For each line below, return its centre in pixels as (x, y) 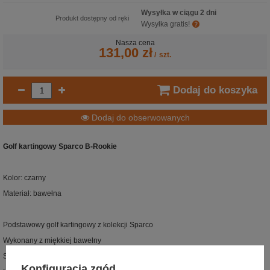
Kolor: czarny (24, 178)
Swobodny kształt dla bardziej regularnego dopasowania (96, 256)
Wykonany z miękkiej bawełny (52, 241)
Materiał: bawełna (32, 194)
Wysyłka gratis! (165, 24)
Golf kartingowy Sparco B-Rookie (60, 147)
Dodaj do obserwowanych (139, 117)
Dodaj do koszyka (215, 90)
